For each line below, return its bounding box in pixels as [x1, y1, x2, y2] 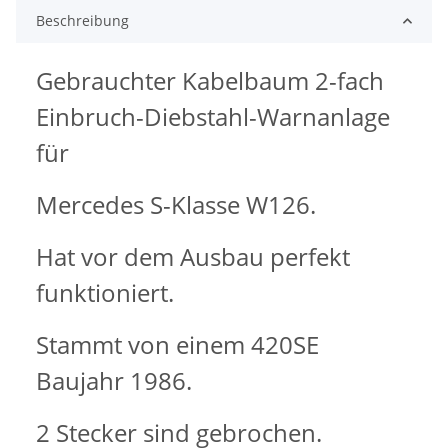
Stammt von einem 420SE [36, 328, 319, 362]
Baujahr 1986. [36, 364, 192, 398]
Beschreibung [36, 11, 129, 31]
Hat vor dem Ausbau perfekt [36, 240, 350, 274]
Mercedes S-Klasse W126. [36, 188, 316, 222]
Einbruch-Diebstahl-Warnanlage [36, 100, 390, 134]
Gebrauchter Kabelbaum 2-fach [36, 64, 384, 98]
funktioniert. [36, 276, 174, 310]
